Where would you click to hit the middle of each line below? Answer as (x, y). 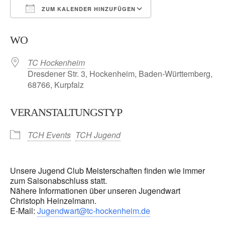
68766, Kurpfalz (56, 85)
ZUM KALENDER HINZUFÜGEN (88, 9)
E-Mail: (24, 211)
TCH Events (49, 135)
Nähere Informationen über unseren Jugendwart (95, 191)
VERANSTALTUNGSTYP (66, 113)
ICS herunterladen (60, 27)
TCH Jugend (98, 135)
